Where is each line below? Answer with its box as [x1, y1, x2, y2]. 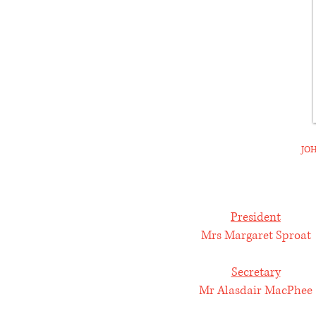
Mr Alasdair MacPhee [199, 282, 312, 298]
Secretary [231, 264, 281, 280]
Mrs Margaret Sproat [200, 227, 311, 243]
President [231, 209, 281, 225]
